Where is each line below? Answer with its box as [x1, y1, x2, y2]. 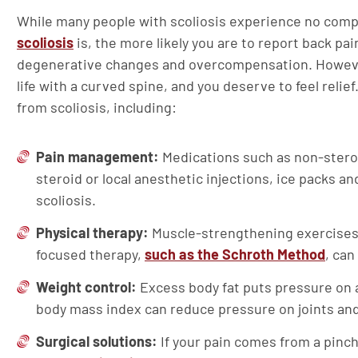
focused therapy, [36, 245, 145, 263]
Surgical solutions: [36, 332, 157, 350]
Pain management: [36, 147, 162, 165]
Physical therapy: [36, 223, 149, 241]
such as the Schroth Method [145, 245, 325, 263]
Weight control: [36, 277, 137, 296]
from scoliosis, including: [17, 97, 177, 116]
